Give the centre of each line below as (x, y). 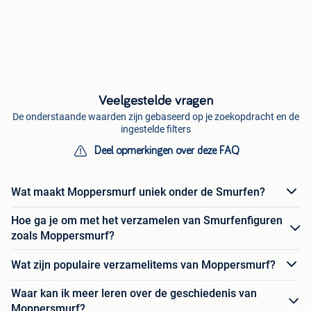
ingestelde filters (155, 129)
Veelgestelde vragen (155, 101)
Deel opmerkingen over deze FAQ (167, 151)
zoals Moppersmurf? (63, 236)
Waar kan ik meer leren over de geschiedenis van (134, 294)
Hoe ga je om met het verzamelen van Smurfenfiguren (147, 221)
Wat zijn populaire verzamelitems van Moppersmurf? (143, 264)
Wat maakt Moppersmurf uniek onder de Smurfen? (138, 192)
